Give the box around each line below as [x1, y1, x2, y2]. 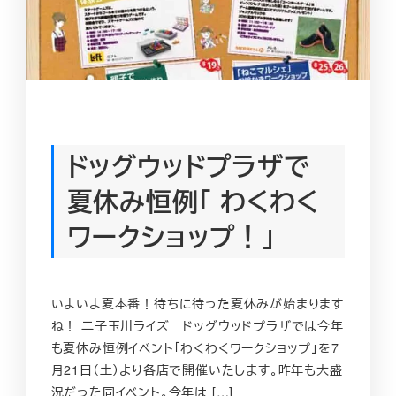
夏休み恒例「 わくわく [66, 183, 319, 220]
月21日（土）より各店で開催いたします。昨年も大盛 [50, 360, 343, 378]
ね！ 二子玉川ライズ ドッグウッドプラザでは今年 [50, 316, 344, 334]
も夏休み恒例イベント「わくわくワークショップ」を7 [50, 338, 339, 356]
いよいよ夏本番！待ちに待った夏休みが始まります [50, 293, 344, 312]
